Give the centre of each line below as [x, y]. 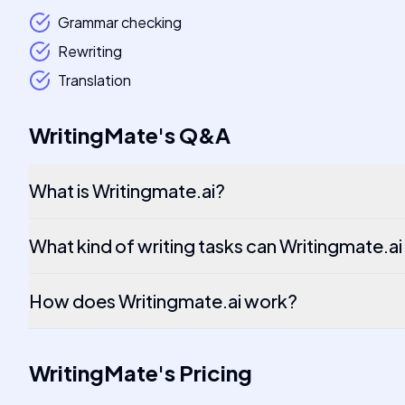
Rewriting [90, 51]
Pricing [216, 372]
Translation [94, 80]
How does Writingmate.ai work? [163, 301]
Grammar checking [120, 22]
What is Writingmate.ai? [127, 190]
